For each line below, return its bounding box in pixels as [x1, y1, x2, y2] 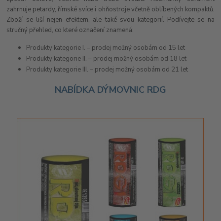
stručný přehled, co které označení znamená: [6, 25, 134, 35]
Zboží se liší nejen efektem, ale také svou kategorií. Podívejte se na [6, 15, 215, 24]
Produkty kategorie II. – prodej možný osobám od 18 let [26, 54, 187, 63]
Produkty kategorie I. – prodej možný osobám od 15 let [26, 43, 185, 52]
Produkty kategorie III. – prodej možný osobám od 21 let [26, 65, 188, 74]
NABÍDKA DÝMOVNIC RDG [54, 84, 166, 96]
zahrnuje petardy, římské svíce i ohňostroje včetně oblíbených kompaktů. [6, 4, 215, 14]
